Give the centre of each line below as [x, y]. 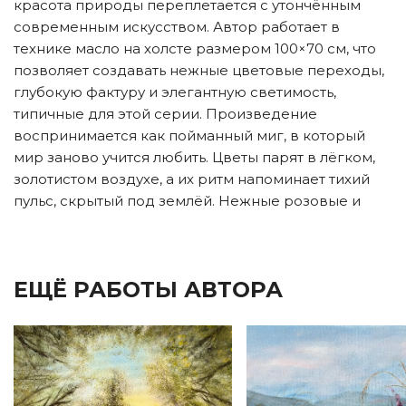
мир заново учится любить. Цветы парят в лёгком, [194, 158]
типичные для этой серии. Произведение [165, 114]
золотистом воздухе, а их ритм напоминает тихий [192, 179]
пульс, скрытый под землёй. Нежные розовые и [187, 201]
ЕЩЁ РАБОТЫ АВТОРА [148, 290]
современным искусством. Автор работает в [177, 27]
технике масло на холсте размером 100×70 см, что [195, 49]
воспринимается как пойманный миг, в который [189, 136]
